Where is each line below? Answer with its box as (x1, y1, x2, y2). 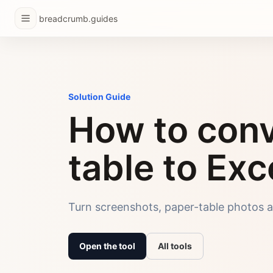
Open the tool (79, 241, 135, 251)
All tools (158, 241, 192, 251)
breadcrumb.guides (39, 13, 118, 24)
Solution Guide (68, 91, 130, 102)
